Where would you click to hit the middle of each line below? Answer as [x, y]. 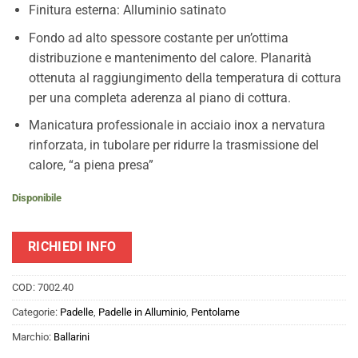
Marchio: [33, 337]
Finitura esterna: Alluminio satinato [127, 10]
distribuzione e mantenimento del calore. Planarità [170, 58]
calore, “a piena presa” [91, 165]
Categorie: [36, 312]
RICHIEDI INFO [72, 247]
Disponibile [37, 197]
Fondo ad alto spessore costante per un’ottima [158, 38]
